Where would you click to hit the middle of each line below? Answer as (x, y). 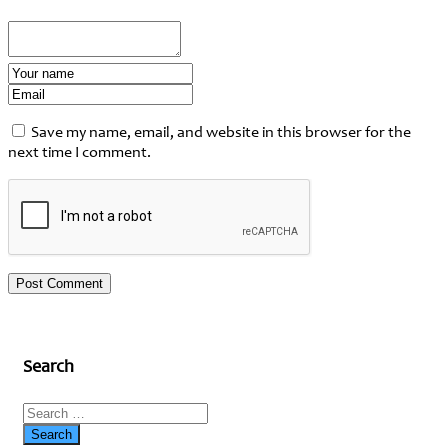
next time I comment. (79, 152)
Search (48, 368)
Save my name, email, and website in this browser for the (221, 132)
